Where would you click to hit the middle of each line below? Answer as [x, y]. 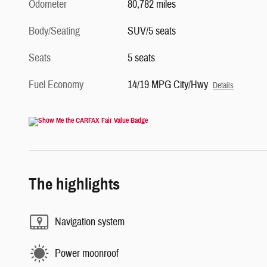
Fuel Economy [56, 85]
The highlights [74, 184]
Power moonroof [87, 253]
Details [223, 86]
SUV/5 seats [152, 32]
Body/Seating [54, 32]
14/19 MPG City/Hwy [168, 85]
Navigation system [90, 222]
